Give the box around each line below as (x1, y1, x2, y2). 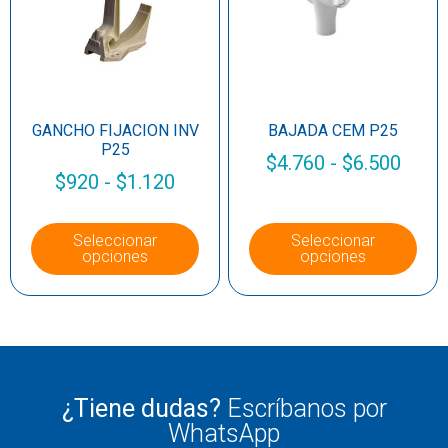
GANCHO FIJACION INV (31, 121, 199, 141)
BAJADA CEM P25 (268, 121, 398, 141)
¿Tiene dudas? (61, 394, 227, 424)
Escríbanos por (226, 394, 387, 424)
